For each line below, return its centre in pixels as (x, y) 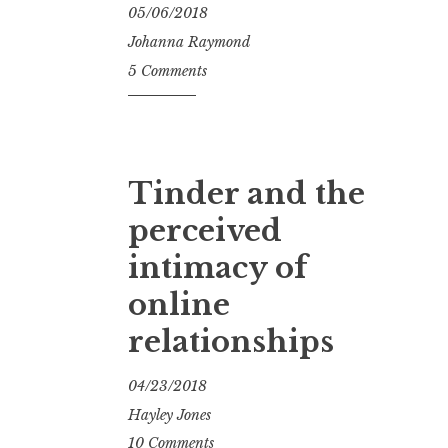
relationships (231, 342)
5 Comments (167, 70)
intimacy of (217, 268)
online (179, 305)
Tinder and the (246, 194)
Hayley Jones (169, 414)
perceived (205, 231)
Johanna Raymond (189, 41)
